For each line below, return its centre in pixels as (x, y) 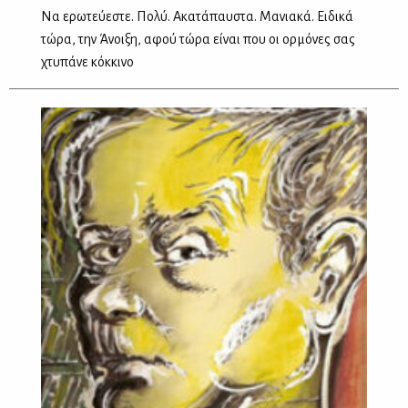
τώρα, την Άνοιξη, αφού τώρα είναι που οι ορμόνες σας (198, 40)
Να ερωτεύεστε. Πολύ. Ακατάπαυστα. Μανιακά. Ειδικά (197, 17)
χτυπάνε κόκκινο (87, 62)
